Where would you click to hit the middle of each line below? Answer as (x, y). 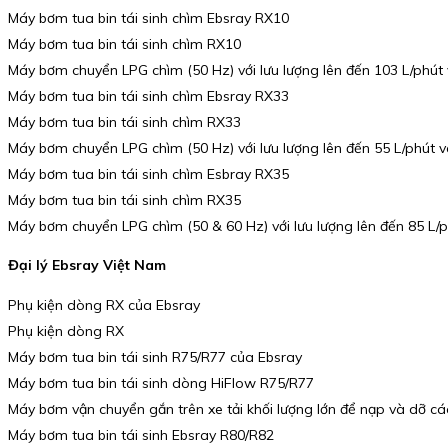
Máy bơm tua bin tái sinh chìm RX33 (124, 121)
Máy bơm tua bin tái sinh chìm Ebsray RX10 (148, 17)
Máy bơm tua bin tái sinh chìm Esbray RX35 (148, 173)
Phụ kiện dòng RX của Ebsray (104, 304)
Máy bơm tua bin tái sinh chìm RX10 (124, 43)
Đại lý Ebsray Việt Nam (87, 265)
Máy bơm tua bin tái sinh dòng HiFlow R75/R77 (161, 382)
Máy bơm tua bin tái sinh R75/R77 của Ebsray (155, 356)
